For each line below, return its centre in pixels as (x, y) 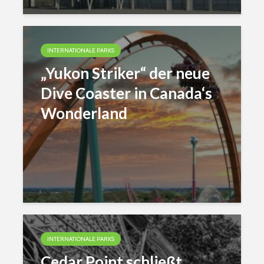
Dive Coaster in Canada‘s (126, 93)
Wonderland (84, 113)
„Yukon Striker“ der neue (125, 73)
